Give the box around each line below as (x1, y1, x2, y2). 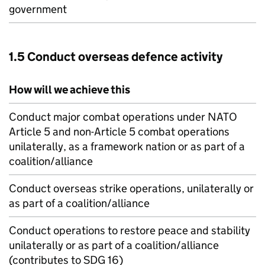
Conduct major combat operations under (9, 110, 208, 124)
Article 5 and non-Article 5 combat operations (9, 125, 230, 138)
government (9, 2, 67, 16)
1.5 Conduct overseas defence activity (9, 49, 222, 64)
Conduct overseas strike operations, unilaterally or (9, 182, 254, 195)
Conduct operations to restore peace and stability (9, 224, 250, 237)
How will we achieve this (9, 83, 130, 96)
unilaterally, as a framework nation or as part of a (9, 140, 245, 153)
